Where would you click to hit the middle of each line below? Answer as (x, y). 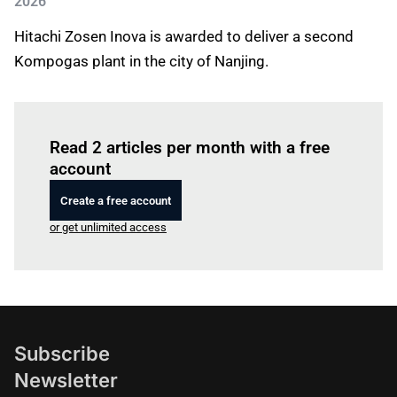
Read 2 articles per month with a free (190, 148)
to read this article (214, 123)
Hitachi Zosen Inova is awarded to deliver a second (184, 36)
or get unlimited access (108, 227)
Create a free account (116, 200)
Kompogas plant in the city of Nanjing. (141, 61)
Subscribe (62, 354)
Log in (152, 123)
